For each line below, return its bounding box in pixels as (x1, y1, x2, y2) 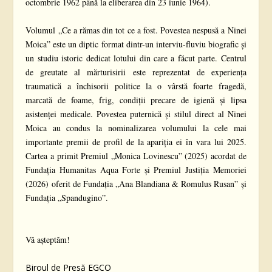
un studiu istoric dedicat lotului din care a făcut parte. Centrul (25, 52, 246, 64)
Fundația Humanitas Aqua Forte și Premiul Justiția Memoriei (25, 164, 246, 176)
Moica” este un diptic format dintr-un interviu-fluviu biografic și (25, 38, 246, 50)
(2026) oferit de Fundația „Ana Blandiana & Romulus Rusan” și (25, 178, 246, 190)
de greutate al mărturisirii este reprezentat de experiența (25, 66, 246, 78)
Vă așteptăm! (25, 234, 70, 246)
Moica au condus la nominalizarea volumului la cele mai (25, 122, 246, 134)
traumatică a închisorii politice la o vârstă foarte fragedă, (25, 80, 246, 92)
